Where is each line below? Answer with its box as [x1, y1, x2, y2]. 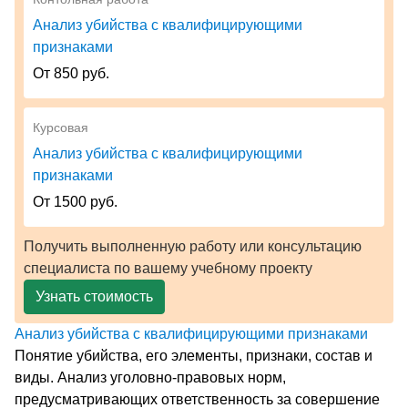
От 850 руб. [33, 65, 109, 81]
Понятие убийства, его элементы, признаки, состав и [15, 347, 372, 363]
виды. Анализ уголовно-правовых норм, [15, 369, 286, 385]
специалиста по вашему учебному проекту [24, 260, 312, 276]
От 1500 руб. [33, 193, 117, 209]
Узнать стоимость [36, 288, 153, 304]
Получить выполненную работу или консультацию [24, 238, 362, 254]
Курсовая [33, 119, 88, 135]
